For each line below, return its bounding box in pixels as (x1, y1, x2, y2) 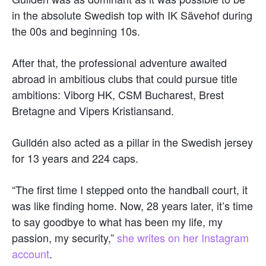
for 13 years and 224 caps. (12, 150, 138, 166)
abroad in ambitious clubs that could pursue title (12, 70, 237, 86)
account (12, 245, 49, 261)
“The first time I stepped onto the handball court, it (12, 181, 248, 197)
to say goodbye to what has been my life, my (12, 213, 223, 229)
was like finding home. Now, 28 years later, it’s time (12, 197, 253, 213)
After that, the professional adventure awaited (12, 54, 227, 70)
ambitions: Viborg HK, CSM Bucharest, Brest (12, 86, 224, 102)
